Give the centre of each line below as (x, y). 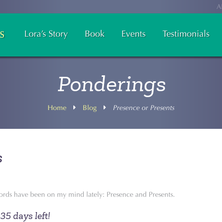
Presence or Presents (144, 108)
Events (134, 34)
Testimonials (186, 34)
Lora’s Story (46, 34)
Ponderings (111, 84)
